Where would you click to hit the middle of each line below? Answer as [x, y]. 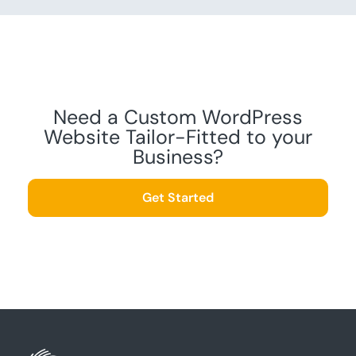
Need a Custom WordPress [178, 118]
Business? [178, 157]
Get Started [178, 198]
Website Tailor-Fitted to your [178, 137]
